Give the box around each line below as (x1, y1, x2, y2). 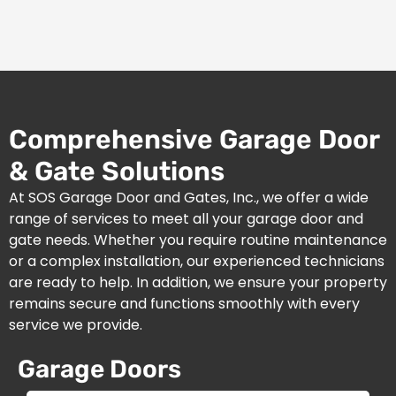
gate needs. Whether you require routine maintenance (9, 230, 387, 250)
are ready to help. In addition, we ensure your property (9, 272, 387, 293)
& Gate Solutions (9, 156, 225, 187)
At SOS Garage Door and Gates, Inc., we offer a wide (9, 187, 369, 208)
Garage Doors (18, 354, 181, 385)
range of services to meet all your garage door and (9, 209, 363, 229)
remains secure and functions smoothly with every (9, 293, 360, 314)
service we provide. (9, 315, 142, 335)
